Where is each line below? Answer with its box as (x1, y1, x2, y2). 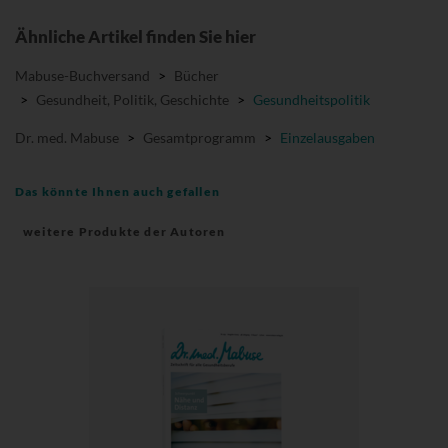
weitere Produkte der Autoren (23, 224, 226, 240)
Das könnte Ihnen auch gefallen (15, 184, 221, 200)
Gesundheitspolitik (253, 91, 370, 109)
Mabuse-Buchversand (15, 67, 150, 85)
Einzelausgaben (280, 129, 375, 147)
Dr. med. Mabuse (15, 129, 119, 147)
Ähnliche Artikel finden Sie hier (15, 26, 256, 48)
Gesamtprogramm (143, 129, 256, 147)
